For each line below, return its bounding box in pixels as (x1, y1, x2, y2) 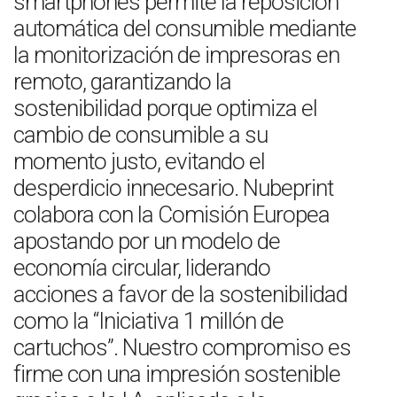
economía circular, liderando (13, 254, 270, 281)
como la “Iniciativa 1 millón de (13, 307, 284, 334)
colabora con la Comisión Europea (13, 201, 330, 228)
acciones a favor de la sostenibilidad (13, 281, 347, 307)
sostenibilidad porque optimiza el (13, 95, 317, 121)
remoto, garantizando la (13, 68, 231, 95)
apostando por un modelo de (13, 228, 280, 254)
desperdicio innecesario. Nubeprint (13, 175, 333, 201)
